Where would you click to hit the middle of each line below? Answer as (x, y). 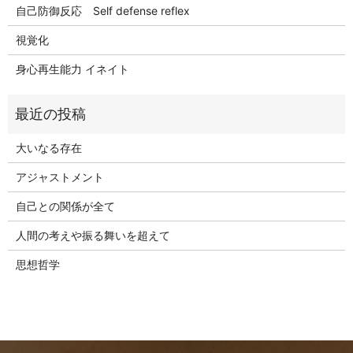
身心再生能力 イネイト (72, 69)
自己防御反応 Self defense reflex (102, 11)
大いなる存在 (48, 148)
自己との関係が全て (65, 206)
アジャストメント (59, 177)
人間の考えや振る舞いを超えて (93, 236)
